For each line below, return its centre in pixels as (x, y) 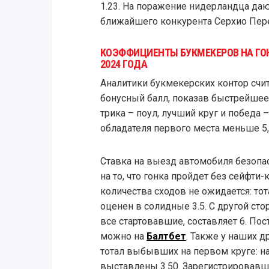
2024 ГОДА (124, 64)
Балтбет (166, 237)
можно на (123, 237)
